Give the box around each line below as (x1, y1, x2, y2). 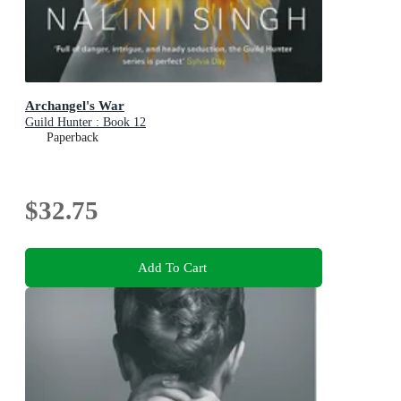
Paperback (47, 131, 98, 144)
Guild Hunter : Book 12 (25, 115, 146, 129)
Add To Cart (137, 259, 207, 275)
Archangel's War (25, 98, 124, 113)
